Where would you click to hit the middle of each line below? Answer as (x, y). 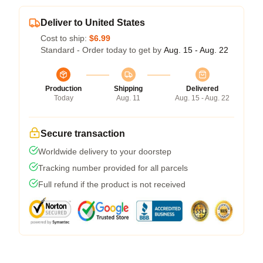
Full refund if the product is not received (112, 184)
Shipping (128, 88)
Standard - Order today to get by (102, 50)
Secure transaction (83, 133)
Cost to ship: (65, 38)
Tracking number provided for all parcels (113, 168)
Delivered (202, 88)
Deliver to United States (93, 22)
